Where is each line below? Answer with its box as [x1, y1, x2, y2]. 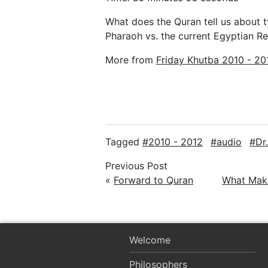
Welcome [129, 234, 170, 246]
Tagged [105, 135, 142, 148]
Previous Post [105, 159, 167, 172]
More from [105, 53, 156, 66]
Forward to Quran [114, 173, 193, 186]
